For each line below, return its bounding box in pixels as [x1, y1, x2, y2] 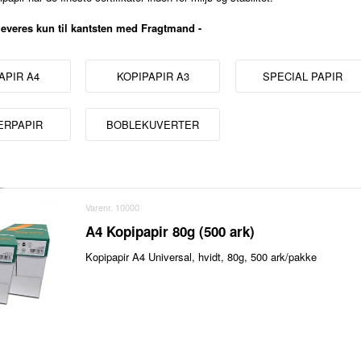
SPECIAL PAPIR [262, 68, 342, 85]
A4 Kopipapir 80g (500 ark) [85, 222, 255, 242]
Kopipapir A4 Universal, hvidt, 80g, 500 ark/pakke [85, 249, 317, 265]
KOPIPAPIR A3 [116, 68, 189, 85]
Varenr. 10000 [85, 201, 140, 214]
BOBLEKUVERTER [106, 116, 200, 132]
